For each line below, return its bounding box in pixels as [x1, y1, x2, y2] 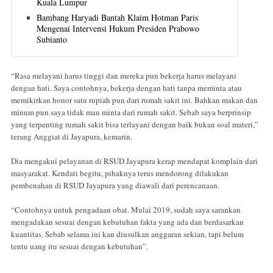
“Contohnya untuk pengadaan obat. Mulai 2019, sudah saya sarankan [11, 204, 241, 216]
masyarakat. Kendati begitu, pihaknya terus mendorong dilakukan [11, 168, 229, 179]
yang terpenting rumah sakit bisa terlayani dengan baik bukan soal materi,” [11, 119, 258, 130]
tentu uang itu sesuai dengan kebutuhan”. [11, 241, 148, 252]
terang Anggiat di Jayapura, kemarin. [11, 131, 132, 143]
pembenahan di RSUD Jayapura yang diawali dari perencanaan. [11, 180, 219, 191]
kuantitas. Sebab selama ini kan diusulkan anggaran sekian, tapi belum [11, 229, 244, 240]
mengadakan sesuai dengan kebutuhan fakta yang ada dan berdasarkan [11, 216, 244, 228]
